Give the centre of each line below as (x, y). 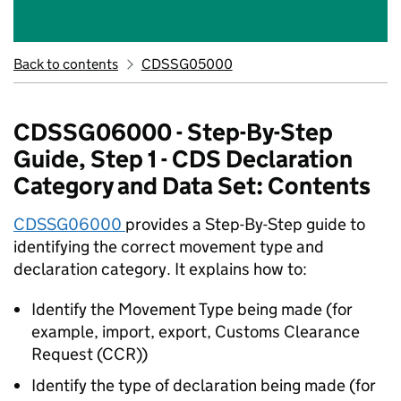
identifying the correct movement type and (169, 247)
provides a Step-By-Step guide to (245, 224)
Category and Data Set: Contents (192, 186)
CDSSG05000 (187, 64)
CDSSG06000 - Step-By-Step (173, 132)
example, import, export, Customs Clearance (196, 332)
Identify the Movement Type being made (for (192, 309)
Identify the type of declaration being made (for (204, 385)
